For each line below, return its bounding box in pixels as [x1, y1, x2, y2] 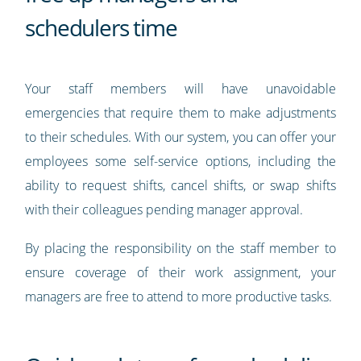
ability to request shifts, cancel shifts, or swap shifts [25, 176, 336, 195]
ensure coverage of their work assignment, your [25, 263, 336, 282]
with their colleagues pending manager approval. [25, 201, 304, 219]
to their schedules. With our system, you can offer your [25, 128, 336, 147]
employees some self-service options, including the [25, 152, 336, 171]
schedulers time [25, 12, 177, 44]
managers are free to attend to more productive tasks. [25, 288, 333, 306]
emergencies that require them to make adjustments [25, 104, 336, 122]
